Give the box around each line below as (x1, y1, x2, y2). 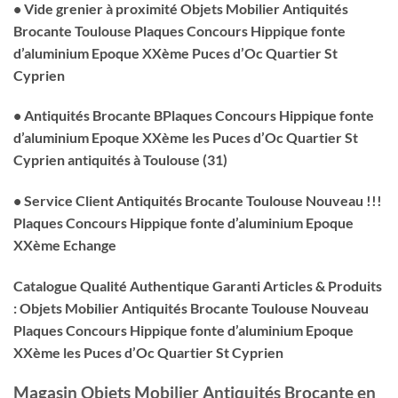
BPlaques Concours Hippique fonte (154, 107, 374, 124)
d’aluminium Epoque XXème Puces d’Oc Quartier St (13, 44, 338, 61)
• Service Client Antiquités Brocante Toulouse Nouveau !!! (13, 192, 382, 210)
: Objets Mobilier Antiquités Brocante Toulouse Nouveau (13, 299, 369, 317)
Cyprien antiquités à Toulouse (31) (13, 151, 227, 169)
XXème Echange (13, 236, 116, 254)
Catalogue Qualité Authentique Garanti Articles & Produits (13, 277, 382, 295)
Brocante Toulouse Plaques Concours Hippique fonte (13, 21, 346, 39)
